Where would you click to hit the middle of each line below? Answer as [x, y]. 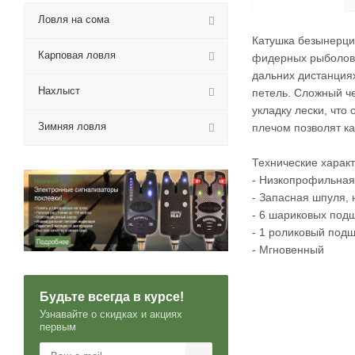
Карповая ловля [77, 55]
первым [58, 327]
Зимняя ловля [72, 126]
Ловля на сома [74, 19]
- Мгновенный [288, 250]
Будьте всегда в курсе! [112, 297]
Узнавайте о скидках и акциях [111, 315]
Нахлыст [59, 91]
